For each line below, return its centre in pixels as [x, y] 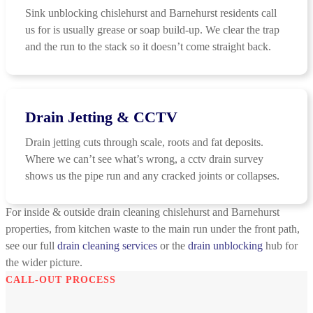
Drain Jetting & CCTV [101, 117]
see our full [31, 246]
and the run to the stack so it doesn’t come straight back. [148, 47]
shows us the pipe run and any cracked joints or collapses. [152, 176]
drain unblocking [225, 246]
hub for [280, 246]
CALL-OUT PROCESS [61, 280]
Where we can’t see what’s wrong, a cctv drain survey [144, 159]
